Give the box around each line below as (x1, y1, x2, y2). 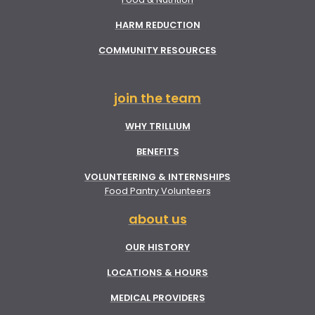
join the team (114, 89, 201, 107)
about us (128, 210, 187, 228)
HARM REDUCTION (115, 18, 200, 31)
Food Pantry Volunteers (104, 184, 211, 197)
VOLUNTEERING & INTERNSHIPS (84, 170, 231, 183)
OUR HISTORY (125, 240, 190, 253)
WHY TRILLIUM (124, 120, 191, 132)
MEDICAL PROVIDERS (110, 291, 205, 304)
